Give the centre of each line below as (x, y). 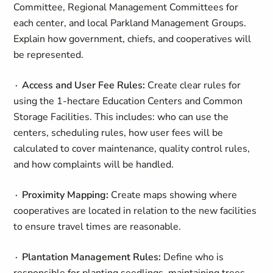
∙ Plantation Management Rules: (87, 257)
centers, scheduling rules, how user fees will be (119, 133)
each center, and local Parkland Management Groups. (130, 23)
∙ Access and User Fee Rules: (80, 85)
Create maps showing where (173, 195)
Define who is (193, 257)
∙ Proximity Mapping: (61, 195)
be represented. (49, 55)
